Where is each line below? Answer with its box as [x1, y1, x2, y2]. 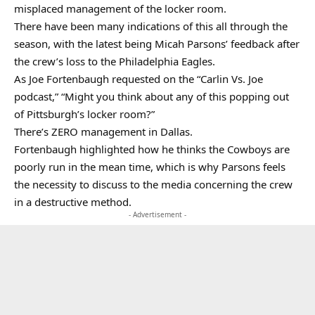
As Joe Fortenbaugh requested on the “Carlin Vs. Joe [14, 72, 263, 86]
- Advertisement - [129, 210, 186, 219]
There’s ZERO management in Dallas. [14, 124, 193, 139]
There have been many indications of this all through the [14, 19, 288, 33]
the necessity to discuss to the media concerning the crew [14, 177, 292, 191]
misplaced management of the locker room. [14, 1, 226, 15]
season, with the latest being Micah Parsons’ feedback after [14, 37, 300, 51]
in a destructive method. [14, 195, 131, 209]
